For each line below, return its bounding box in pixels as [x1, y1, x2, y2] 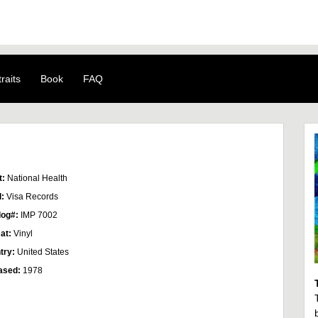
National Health [7, 173, 67, 183]
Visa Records [6, 192, 58, 202]
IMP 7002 [21, 210, 57, 220]
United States [17, 247, 69, 257]
